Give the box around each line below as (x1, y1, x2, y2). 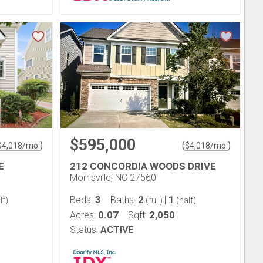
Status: (70, 224, 98, 235)
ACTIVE (100, 224, 133, 235)
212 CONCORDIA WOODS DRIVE (70, 160, 216, 172)
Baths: (110, 194, 138, 205)
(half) (174, 195, 196, 205)
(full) (144, 195, 164, 205)
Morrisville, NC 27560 (70, 172, 156, 183)
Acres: (70, 210, 98, 221)
